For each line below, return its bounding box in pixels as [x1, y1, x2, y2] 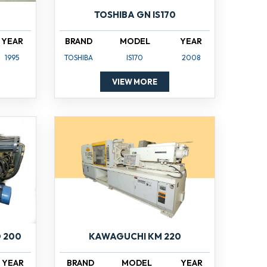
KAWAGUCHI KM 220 [88, 230, 181, 242]
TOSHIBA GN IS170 [94, 8, 176, 20]
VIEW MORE [112, 77, 157, 87]
